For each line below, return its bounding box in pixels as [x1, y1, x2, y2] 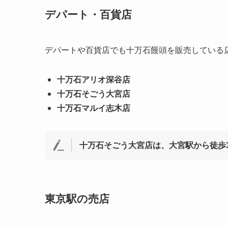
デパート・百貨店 [45, 9, 132, 21]
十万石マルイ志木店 [57, 104, 130, 113]
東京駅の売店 [45, 193, 109, 205]
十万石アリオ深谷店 [57, 75, 130, 84]
